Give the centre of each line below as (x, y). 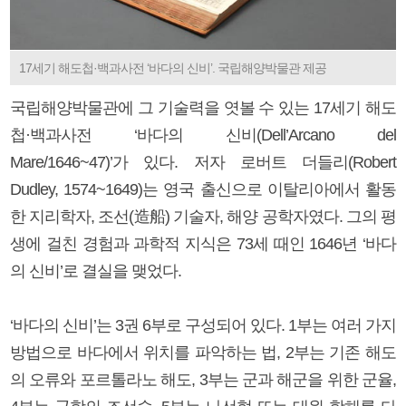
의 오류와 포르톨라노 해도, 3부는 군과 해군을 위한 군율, (203, 379)
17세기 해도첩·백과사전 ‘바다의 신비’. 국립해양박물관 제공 (173, 68)
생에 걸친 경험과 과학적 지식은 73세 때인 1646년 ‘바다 (203, 243)
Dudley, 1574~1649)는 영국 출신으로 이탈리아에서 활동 (203, 189)
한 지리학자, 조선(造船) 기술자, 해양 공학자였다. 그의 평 (203, 216)
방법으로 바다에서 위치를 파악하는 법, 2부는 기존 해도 (203, 352)
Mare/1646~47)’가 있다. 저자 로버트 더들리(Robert (203, 162)
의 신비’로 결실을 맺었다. (96, 271)
